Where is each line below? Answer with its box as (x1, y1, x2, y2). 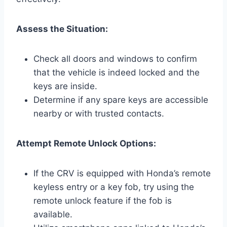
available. (33, 209, 72, 219)
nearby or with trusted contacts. (33, 108, 164, 119)
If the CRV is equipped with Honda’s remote (33, 168, 211, 178)
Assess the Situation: (16, 23, 108, 34)
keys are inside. (33, 81, 97, 91)
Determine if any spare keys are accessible (33, 94, 208, 105)
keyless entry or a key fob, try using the (33, 181, 194, 192)
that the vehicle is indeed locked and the (33, 67, 200, 78)
